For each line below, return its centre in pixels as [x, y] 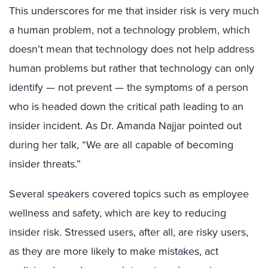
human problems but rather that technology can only [132, 68]
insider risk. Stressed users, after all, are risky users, [129, 232]
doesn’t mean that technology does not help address [132, 49]
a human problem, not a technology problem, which [130, 30]
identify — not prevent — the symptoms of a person [129, 87]
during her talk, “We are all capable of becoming [121, 145]
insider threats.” [45, 164]
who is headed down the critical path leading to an [126, 106]
